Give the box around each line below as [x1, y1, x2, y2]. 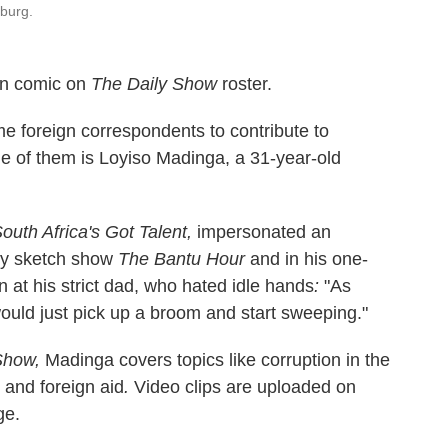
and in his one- [245, 249, 368, 269]
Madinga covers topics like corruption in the [45, 350, 390, 370]
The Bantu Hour [118, 249, 245, 269]
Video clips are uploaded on [134, 377, 356, 397]
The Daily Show [91, 74, 217, 94]
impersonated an [197, 222, 331, 242]
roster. [217, 74, 272, 94]
